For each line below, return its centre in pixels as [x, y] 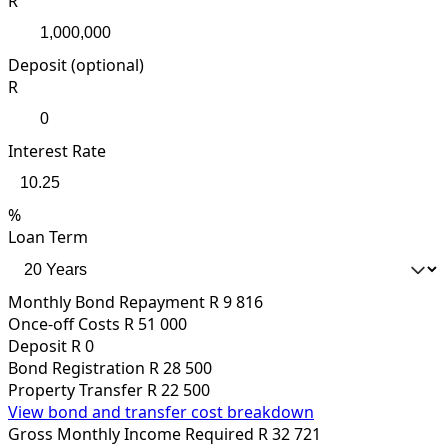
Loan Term [48, 237]
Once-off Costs [64, 324]
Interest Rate [57, 151]
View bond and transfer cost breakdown [161, 412]
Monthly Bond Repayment [106, 302]
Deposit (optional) [76, 65]
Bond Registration [76, 368]
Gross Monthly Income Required [131, 434]
